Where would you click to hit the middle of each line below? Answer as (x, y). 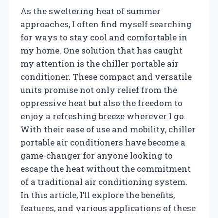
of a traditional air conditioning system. (104, 182)
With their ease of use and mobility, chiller (108, 129)
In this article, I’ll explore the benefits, (98, 195)
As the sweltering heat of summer (91, 11)
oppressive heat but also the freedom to (101, 103)
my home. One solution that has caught (101, 50)
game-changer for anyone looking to (97, 155)
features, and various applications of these (108, 208)
